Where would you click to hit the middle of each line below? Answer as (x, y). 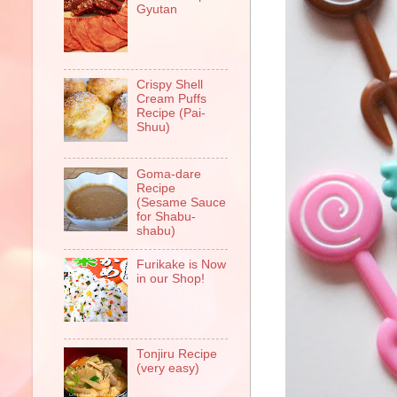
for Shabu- (167, 216)
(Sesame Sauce (182, 202)
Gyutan (157, 10)
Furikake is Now (182, 265)
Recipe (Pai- (171, 113)
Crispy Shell (170, 85)
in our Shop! (171, 279)
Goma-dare (169, 174)
